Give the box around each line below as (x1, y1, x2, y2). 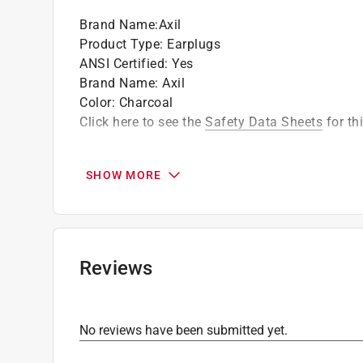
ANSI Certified (79, 55, 164, 71)
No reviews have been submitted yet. (79, 322, 288, 338)
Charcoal (118, 94, 173, 110)
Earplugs (167, 36, 220, 52)
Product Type (79, 36, 160, 52)
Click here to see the (79, 113, 205, 130)
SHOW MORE (86, 168, 162, 181)
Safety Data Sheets (205, 113, 322, 130)
